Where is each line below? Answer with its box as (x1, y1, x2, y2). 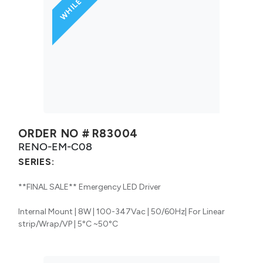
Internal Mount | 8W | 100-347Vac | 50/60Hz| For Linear (18, 206, 225, 217)
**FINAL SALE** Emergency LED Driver (18, 181, 161, 192)
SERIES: (18, 156, 55, 167)
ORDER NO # (18, 126, 90, 140)
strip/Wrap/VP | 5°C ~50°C (18, 218, 118, 229)
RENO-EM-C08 (18, 140, 92, 153)
